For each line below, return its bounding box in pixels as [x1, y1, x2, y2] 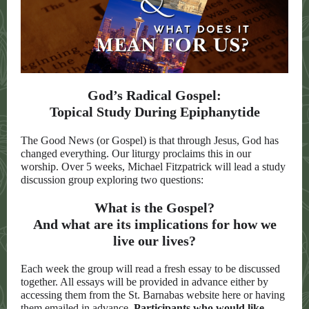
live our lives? [113, 233, 196, 248]
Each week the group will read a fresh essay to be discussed [21, 263, 280, 275]
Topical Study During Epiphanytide [49, 104, 260, 119]
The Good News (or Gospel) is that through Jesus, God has [21, 134, 279, 146]
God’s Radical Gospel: [88, 88, 221, 103]
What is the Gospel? [94, 200, 215, 215]
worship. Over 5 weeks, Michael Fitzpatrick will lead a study [21, 161, 286, 172]
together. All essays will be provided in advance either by [21, 276, 268, 288]
